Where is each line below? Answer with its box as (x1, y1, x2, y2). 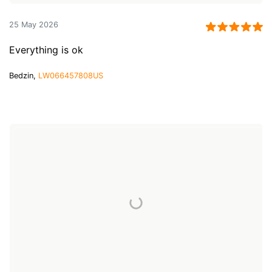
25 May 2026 (9, 19, 58, 29)
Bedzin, (9, 71, 38, 81)
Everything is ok (9, 44, 83, 56)
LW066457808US (38, 71, 103, 81)
